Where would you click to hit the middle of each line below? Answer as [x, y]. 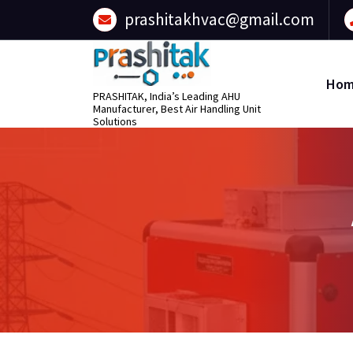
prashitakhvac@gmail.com [219, 19]
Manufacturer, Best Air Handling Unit [177, 109]
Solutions [115, 122]
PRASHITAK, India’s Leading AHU [167, 97]
